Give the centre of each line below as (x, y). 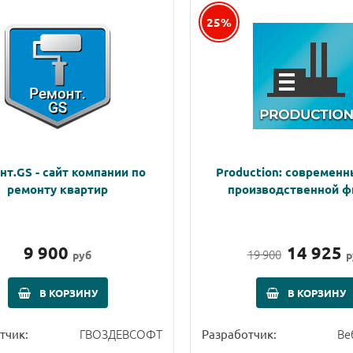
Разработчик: (239, 333)
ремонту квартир (58, 189)
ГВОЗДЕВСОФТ (121, 333)
